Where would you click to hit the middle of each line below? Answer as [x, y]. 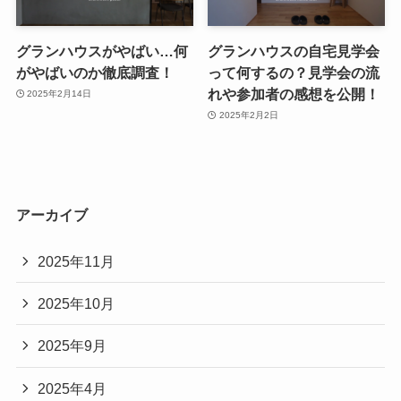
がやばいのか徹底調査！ [94, 72]
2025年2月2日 [248, 115]
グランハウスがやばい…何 [102, 51]
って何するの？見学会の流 [294, 72]
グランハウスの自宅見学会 [294, 51]
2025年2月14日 [60, 94]
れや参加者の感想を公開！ [294, 94]
